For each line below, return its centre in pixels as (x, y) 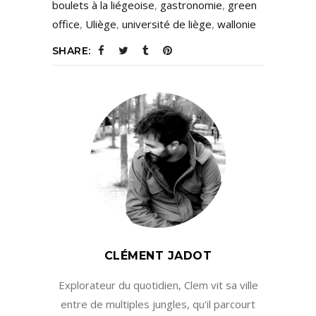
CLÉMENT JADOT (158, 256)
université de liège (167, 24)
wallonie (237, 24)
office (66, 24)
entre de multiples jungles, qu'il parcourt (158, 304)
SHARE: (72, 51)
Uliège (101, 24)
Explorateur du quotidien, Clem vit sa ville (158, 285)
